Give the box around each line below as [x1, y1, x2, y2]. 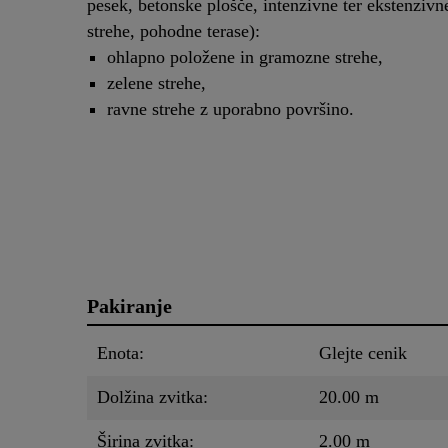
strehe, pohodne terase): [87, 21, 260, 42]
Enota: [97, 343, 144, 364]
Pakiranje [87, 295, 172, 318]
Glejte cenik [319, 343, 407, 364]
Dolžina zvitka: [97, 387, 208, 408]
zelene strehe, [107, 73, 206, 94]
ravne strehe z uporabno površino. [107, 99, 354, 120]
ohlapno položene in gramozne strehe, [107, 47, 383, 68]
